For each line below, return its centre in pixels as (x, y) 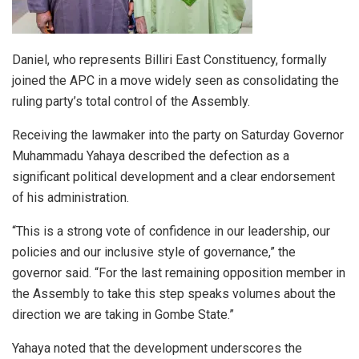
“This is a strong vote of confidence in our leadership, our (171, 232)
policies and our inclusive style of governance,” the (154, 252)
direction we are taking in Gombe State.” (123, 315)
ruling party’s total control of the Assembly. (131, 102)
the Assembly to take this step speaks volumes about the (174, 294)
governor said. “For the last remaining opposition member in (179, 273)
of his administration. (71, 198)
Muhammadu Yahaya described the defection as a (151, 156)
